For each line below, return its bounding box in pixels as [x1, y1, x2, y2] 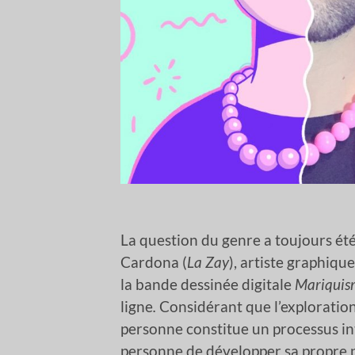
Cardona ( [120, 253, 187, 272]
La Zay [187, 253, 229, 272]
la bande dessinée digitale [120, 275, 295, 294]
